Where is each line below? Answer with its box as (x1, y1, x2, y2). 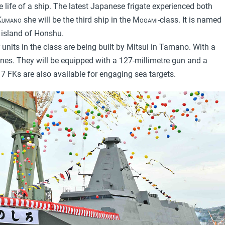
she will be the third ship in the (22, 15, 133, 25)
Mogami (133, 15, 158, 25)
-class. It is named (158, 15, 221, 25)
